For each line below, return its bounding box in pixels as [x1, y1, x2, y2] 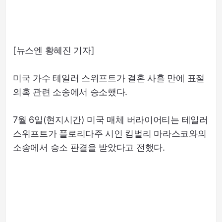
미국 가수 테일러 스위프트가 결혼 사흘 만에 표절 [13, 73, 205, 84]
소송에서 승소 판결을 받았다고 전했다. [13, 142, 165, 153]
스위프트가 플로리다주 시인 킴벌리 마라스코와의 [13, 128, 207, 139]
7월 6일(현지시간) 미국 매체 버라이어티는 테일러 [13, 114, 208, 125]
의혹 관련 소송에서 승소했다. [13, 87, 128, 98]
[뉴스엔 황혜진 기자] [13, 45, 95, 56]
